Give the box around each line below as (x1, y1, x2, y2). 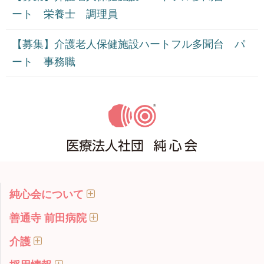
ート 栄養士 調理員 (12, 8, 118, 21)
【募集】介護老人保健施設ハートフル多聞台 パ (12, 38, 245, 51)
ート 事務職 (12, 56, 75, 68)
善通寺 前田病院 (9, 212, 87, 225)
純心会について (9, 189, 84, 201)
